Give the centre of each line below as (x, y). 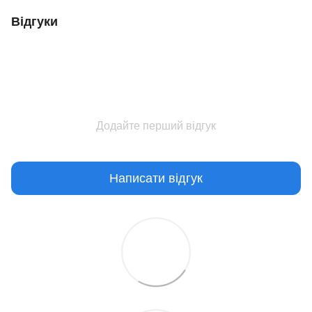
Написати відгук (156, 178)
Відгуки (34, 22)
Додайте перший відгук (156, 126)
